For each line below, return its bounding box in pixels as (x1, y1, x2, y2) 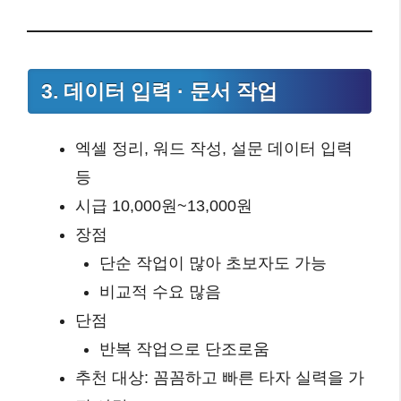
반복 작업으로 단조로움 (99, 340, 269, 358)
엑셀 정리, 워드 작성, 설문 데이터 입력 (75, 140, 353, 158)
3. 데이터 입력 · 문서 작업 (41, 79, 277, 103)
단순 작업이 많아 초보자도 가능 (99, 254, 327, 272)
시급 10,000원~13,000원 (75, 197, 252, 215)
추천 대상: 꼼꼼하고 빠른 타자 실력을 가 (75, 369, 364, 387)
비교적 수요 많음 (99, 283, 221, 301)
